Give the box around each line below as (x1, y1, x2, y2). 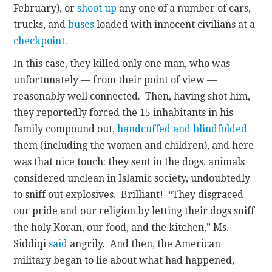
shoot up (77, 2, 117, 14)
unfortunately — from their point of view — (13, 73, 217, 86)
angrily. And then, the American (67, 237, 221, 250)
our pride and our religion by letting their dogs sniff (13, 205, 255, 217)
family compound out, (13, 123, 118, 135)
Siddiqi (13, 237, 49, 250)
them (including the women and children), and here (13, 139, 254, 151)
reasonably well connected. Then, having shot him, (13, 90, 251, 102)
